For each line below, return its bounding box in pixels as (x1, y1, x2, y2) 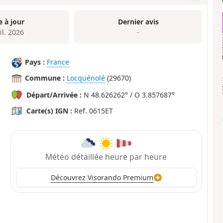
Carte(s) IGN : (26, 106, 73, 116)
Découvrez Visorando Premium (50, 173, 153, 183)
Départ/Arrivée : (26, 90, 82, 100)
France (47, 57, 70, 67)
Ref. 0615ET (72, 106, 113, 116)
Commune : (25, 73, 65, 83)
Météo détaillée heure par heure (45, 151, 167, 162)
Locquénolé (67, 73, 106, 83)
